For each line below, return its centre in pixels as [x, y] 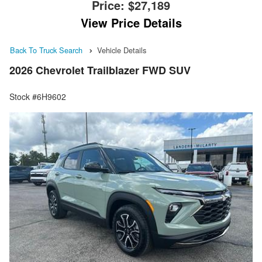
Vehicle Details [122, 50]
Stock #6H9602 [38, 97]
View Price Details [131, 23]
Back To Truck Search [46, 50]
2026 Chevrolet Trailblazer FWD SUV [100, 70]
